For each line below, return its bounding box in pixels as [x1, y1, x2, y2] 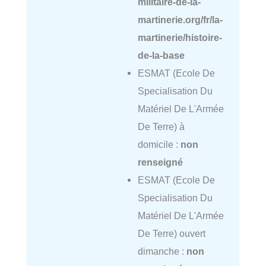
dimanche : [137, 246, 186, 257]
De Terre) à [137, 121, 185, 132]
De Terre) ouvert [137, 228, 205, 239]
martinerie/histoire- [137, 32, 222, 43]
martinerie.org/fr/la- [137, 14, 223, 26]
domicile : [137, 139, 180, 150]
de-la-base [137, 50, 185, 61]
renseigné [137, 157, 183, 168]
